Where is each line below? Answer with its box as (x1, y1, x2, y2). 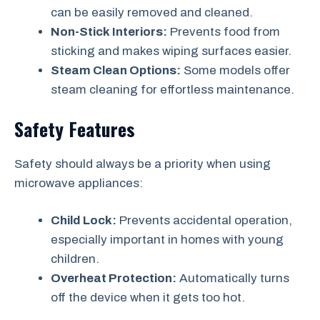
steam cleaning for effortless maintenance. (51, 83, 294, 96)
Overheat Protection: (51, 271, 176, 285)
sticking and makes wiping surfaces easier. (51, 44, 291, 58)
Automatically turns (176, 271, 289, 285)
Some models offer (181, 64, 290, 77)
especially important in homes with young (51, 233, 284, 246)
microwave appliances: (14, 176, 143, 190)
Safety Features (14, 114, 135, 143)
